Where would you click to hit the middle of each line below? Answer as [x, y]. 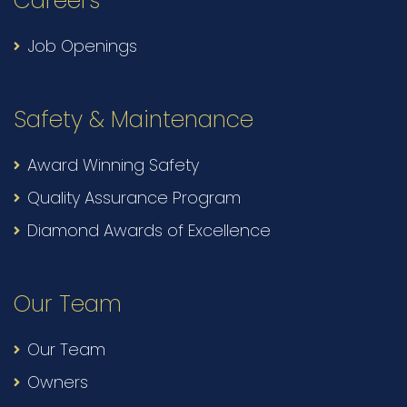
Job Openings [82, 46]
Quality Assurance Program [134, 198]
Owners [58, 382]
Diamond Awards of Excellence [149, 231]
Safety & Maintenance [134, 120]
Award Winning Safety [113, 165]
